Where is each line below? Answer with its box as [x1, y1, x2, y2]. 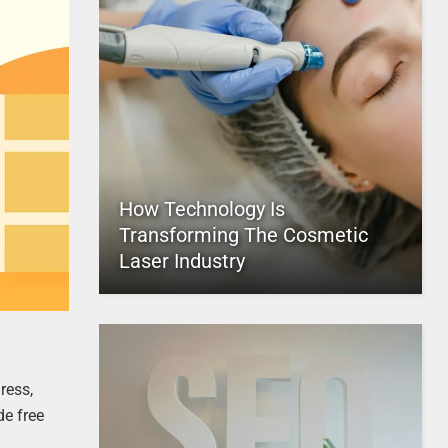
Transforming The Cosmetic [118, 223, 368, 247]
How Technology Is [118, 197, 285, 221]
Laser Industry [118, 249, 245, 273]
